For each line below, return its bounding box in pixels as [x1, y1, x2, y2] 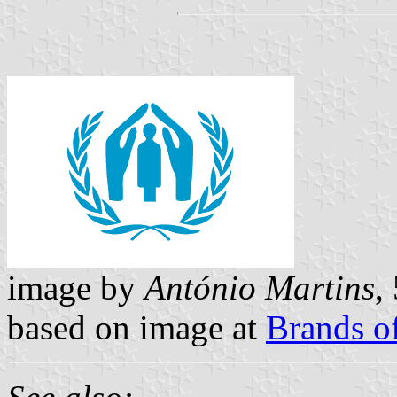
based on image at [7, 307, 266, 346]
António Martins [144, 268, 375, 307]
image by [7, 268, 144, 307]
